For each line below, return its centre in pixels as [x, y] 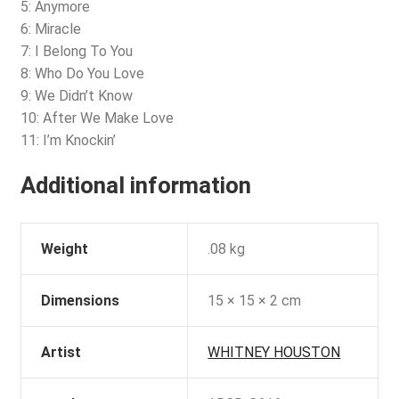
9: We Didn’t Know [76, 96]
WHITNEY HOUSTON [274, 352]
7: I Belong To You [76, 52]
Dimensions [81, 300]
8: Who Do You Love [82, 74]
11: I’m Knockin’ [68, 141]
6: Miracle [50, 29]
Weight [65, 248]
